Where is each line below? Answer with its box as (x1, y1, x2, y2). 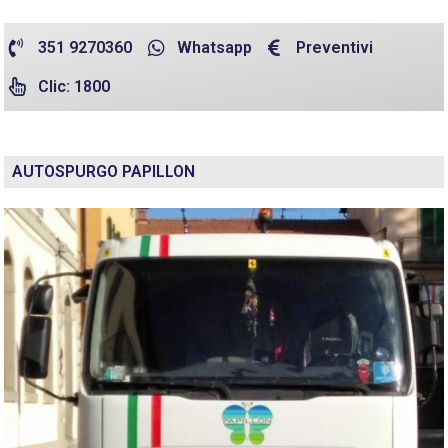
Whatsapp (176, 38, 252, 57)
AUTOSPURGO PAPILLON (12, 162, 195, 181)
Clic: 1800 (37, 77, 110, 96)
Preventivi (296, 38, 374, 57)
